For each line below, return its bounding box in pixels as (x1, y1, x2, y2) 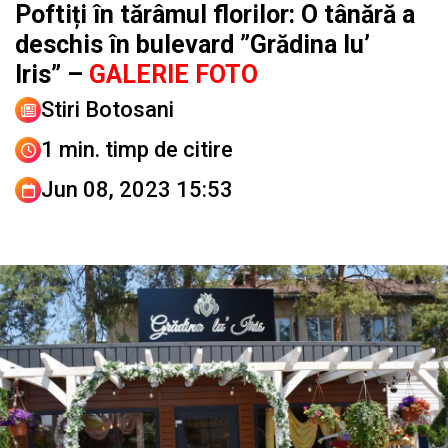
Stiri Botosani (41, 97, 174, 123)
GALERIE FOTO (83, 60, 258, 90)
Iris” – (15, 60, 83, 90)
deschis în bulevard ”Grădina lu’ (15, 30, 370, 60)
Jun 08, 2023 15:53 (41, 177, 233, 203)
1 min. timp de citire (41, 137, 233, 163)
